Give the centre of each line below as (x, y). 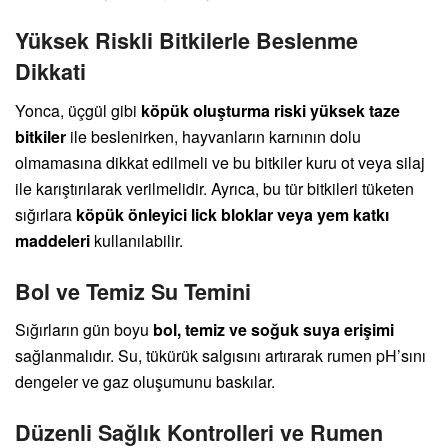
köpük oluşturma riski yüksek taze (270, 111)
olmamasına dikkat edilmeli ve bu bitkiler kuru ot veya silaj (220, 163)
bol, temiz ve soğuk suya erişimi (273, 330)
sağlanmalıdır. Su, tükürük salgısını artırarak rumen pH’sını (220, 356)
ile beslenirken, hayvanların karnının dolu (213, 137)
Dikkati (50, 72)
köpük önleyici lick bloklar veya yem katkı (232, 215)
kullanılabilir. (136, 241)
